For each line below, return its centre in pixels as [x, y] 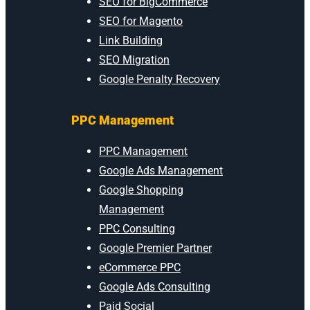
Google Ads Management [161, 170]
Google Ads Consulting [155, 286]
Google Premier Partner [155, 248]
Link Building [131, 40]
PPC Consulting [137, 228]
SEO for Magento [141, 21]
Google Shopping [141, 190]
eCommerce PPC [140, 267]
